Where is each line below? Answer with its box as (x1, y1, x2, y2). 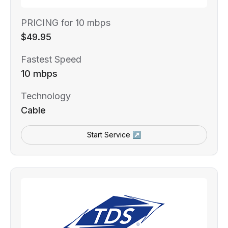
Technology (21, 90, 71, 101)
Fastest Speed (21, 53, 81, 65)
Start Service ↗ (87, 130, 141, 139)
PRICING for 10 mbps (21, 17, 110, 28)
